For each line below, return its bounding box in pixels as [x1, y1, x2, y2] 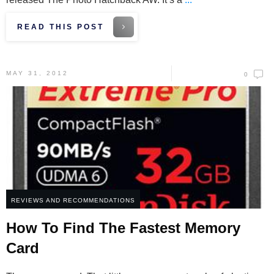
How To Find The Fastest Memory [6, 220, 240, 237]
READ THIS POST [17, 23, 104, 32]
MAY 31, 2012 [6, 70, 68, 77]
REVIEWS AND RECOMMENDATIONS [11, 197, 135, 204]
